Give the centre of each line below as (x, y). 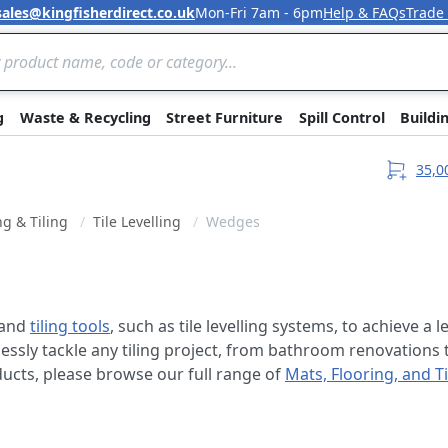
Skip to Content (273, 21)
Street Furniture (225, 117)
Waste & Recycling (85, 117)
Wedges (233, 221)
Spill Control (341, 117)
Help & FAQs (364, 12)
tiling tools (70, 326)
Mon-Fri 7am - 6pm (259, 12)
